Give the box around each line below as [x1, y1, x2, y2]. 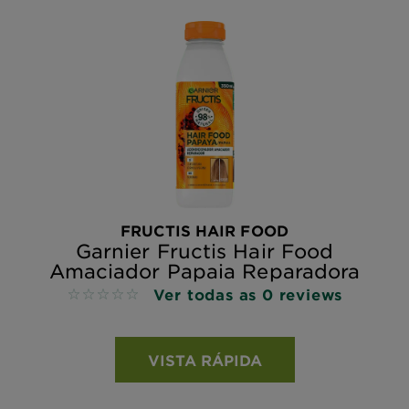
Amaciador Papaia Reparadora [48, 258, 361, 282]
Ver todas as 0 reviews [152, 284, 343, 303]
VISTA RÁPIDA [147, 350, 262, 369]
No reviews [66, 286, 146, 304]
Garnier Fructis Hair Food [75, 238, 334, 262]
